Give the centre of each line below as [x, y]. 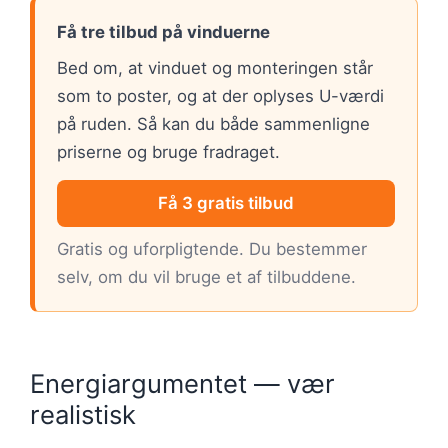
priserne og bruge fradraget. [168, 152]
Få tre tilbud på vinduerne [163, 32]
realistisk [83, 415]
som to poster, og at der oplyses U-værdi [220, 96]
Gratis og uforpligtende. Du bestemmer [212, 249]
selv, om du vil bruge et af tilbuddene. [206, 277]
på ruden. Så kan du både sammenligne [213, 124]
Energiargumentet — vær [182, 384]
